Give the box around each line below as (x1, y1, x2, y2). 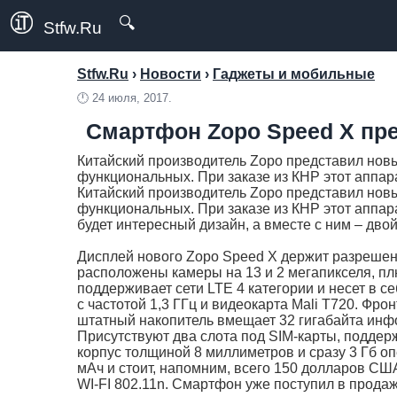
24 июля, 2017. (92, 91, 172, 105)
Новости (140, 66, 201, 82)
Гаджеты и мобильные (213, 66, 375, 82)
